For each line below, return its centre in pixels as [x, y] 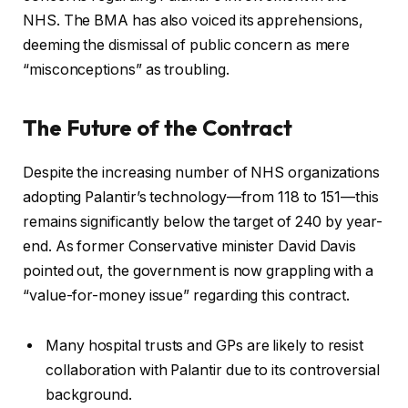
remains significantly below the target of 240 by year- [203, 221]
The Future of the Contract [158, 127]
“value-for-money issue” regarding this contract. [187, 295]
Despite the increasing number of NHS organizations [202, 172]
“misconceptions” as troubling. [126, 70]
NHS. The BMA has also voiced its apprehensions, [194, 21]
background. [89, 395]
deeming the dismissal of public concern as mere [187, 46]
